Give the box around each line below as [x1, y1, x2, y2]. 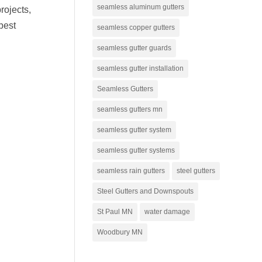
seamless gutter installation [97, 64, 184, 73]
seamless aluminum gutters [97, 2, 185, 11]
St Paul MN [97, 207, 133, 216]
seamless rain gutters [97, 166, 166, 175]
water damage [144, 207, 191, 216]
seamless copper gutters [97, 23, 175, 32]
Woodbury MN [97, 227, 143, 236]
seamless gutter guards [97, 43, 172, 52]
